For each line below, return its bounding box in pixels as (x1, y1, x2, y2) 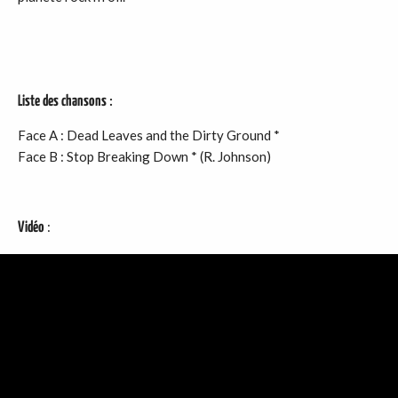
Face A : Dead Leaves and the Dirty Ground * (18, 127, 280, 143)
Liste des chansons (18, 94, 107, 109)
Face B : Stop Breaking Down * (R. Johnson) (18, 148, 271, 164)
